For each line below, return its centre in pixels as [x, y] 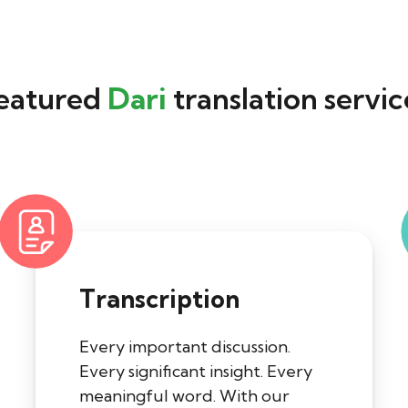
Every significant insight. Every [196, 372]
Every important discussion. [185, 347]
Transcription [159, 299]
